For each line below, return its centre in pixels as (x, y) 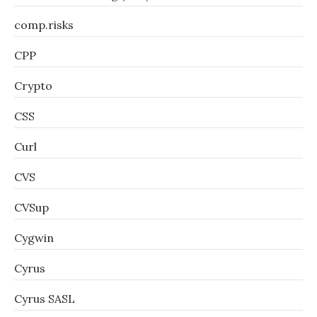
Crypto (33, 86)
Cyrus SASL (45, 299)
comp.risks (44, 25)
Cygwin (34, 238)
